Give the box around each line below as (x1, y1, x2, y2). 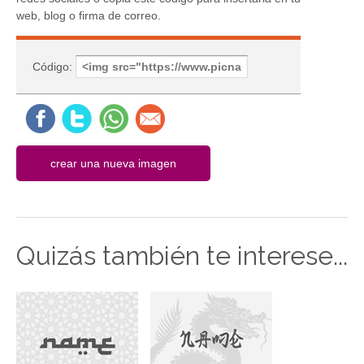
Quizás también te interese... (16, 240, 348, 271)
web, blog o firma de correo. (16, 8, 161, 22)
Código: (32, 59, 76, 73)
